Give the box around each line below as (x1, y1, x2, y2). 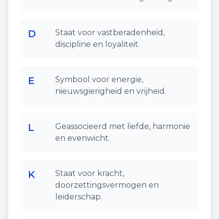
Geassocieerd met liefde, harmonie (55, 122, 190, 131)
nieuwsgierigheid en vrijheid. (55, 87, 166, 96)
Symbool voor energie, (55, 75, 143, 84)
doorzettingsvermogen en (55, 180, 159, 190)
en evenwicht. (55, 133, 110, 143)
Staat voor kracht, (55, 169, 124, 178)
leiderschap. (55, 192, 102, 201)
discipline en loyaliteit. (55, 40, 140, 49)
